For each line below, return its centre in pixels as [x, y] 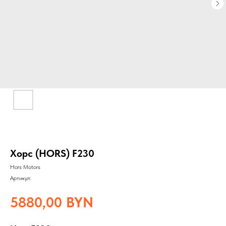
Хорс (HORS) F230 [52, 153]
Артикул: [20, 178]
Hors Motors [25, 167]
